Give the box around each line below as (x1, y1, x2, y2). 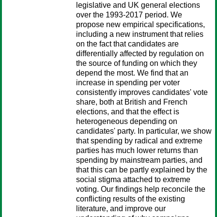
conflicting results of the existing (76, 195, 185, 203)
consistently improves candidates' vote (76, 88, 208, 96)
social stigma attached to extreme (76, 175, 190, 184)
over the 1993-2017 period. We (76, 11, 182, 19)
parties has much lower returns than (76, 146, 198, 155)
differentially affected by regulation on (76, 49, 204, 58)
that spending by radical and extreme (76, 137, 202, 145)
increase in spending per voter (76, 78, 180, 87)
